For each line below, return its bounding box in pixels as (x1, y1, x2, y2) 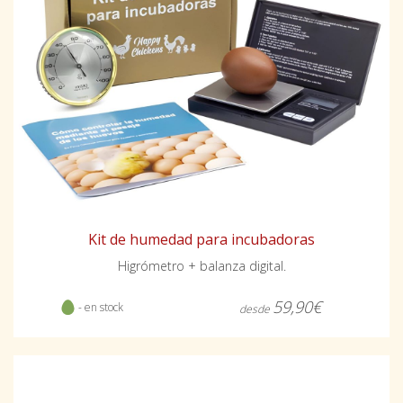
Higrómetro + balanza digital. (117, 256, 286, 274)
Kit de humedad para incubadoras (88, 228, 315, 249)
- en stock (75, 299, 123, 315)
